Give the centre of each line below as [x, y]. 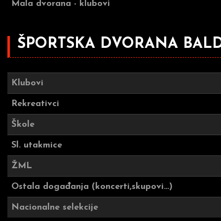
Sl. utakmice [72, 145]
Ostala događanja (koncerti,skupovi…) [92, 187]
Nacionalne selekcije [55, 207]
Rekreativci [35, 104]
